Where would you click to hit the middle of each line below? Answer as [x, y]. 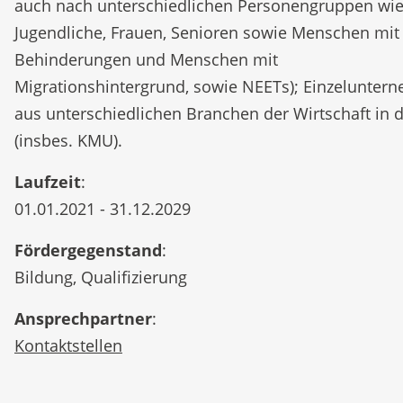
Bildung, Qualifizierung [101, 277]
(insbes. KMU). [68, 140]
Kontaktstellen [68, 345]
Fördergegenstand [88, 250]
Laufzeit [48, 182]
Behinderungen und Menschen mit [146, 59]
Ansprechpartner [83, 318]
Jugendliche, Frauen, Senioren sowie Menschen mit [207, 32]
